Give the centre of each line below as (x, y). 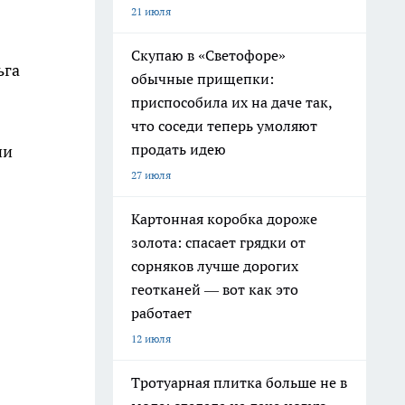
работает (161, 313)
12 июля (151, 339)
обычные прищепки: (202, 79)
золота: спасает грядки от (218, 242)
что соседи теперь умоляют (224, 126)
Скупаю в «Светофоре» (208, 55)
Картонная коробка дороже (224, 219)
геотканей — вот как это (215, 289)
